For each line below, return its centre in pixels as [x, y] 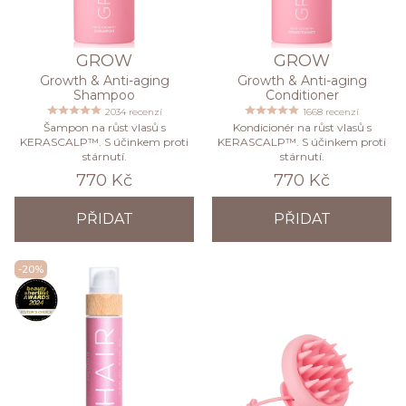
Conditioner [302, 95]
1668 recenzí [331, 111]
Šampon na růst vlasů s [104, 127]
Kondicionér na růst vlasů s [302, 127]
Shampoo [104, 95]
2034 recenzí [133, 111]
